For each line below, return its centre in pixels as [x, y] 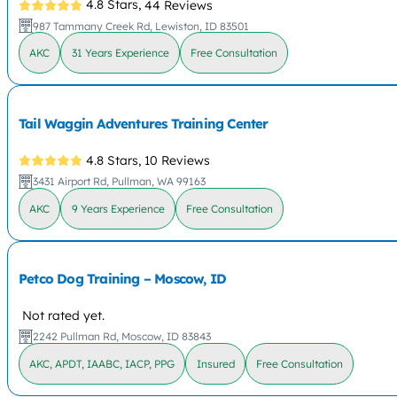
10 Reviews [178, 161]
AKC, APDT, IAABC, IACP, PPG [102, 363]
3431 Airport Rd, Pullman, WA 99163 [120, 181]
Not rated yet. [64, 315]
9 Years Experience [118, 208]
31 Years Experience [120, 53]
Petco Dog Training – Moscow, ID [123, 278]
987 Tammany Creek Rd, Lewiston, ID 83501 [141, 26]
